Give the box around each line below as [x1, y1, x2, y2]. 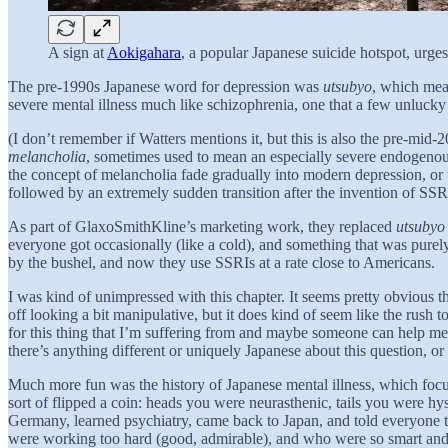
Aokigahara [107, 43, 181, 61]
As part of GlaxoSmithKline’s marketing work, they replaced [8, 217, 396, 235]
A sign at [48, 43, 107, 61]
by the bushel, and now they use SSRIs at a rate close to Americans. [8, 253, 435, 271]
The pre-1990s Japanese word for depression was [8, 77, 323, 95]
